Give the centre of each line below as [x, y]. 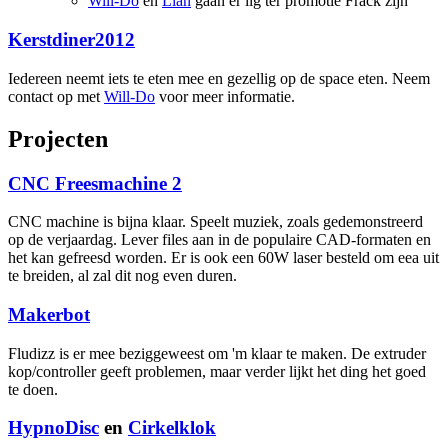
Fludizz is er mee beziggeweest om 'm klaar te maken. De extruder [217, 353]
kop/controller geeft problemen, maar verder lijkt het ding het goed [217, 371]
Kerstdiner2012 [71, 40]
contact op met [56, 96]
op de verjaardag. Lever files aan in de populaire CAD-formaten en [219, 240]
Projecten [58, 138]
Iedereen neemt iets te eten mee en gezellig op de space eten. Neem [219, 78]
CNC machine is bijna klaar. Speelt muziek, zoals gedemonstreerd [215, 222]
